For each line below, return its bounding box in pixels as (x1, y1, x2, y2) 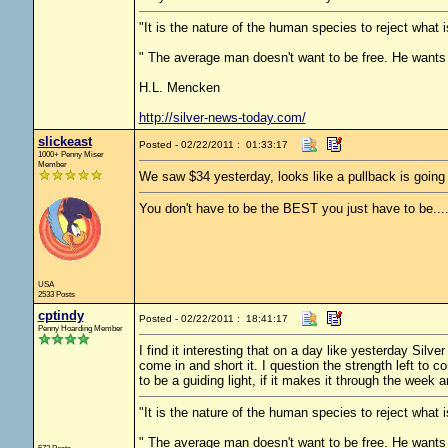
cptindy (37, 308, 84, 323)
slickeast (37, 134, 92, 149)
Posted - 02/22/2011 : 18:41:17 (138, 313, 288, 324)
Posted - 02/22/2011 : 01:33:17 (138, 139, 288, 150)
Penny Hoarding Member (37, 323, 123, 333)
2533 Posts (37, 289, 75, 299)
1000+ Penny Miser (37, 149, 104, 159)
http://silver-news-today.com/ (138, 110, 306, 125)
